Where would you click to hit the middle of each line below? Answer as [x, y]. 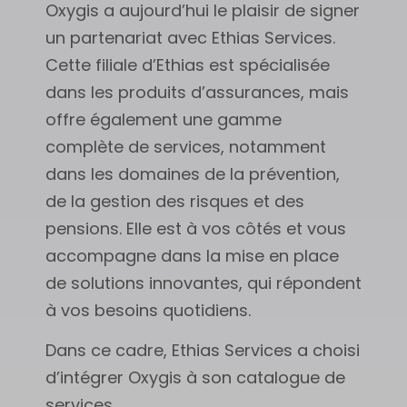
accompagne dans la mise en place [192, 255]
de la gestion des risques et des [175, 201]
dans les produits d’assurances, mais [197, 92]
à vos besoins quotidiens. [148, 310]
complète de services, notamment [186, 146]
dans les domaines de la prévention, [193, 174]
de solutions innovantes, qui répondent [203, 283]
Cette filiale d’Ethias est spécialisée [188, 65]
